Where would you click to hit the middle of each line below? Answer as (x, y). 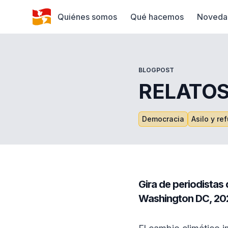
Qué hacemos (157, 17)
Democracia (163, 119)
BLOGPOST (156, 70)
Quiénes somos (87, 17)
